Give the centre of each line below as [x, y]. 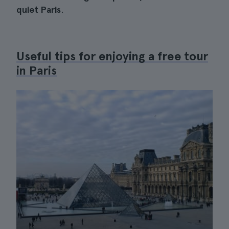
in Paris [37, 70]
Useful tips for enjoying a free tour [112, 56]
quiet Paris [39, 9]
